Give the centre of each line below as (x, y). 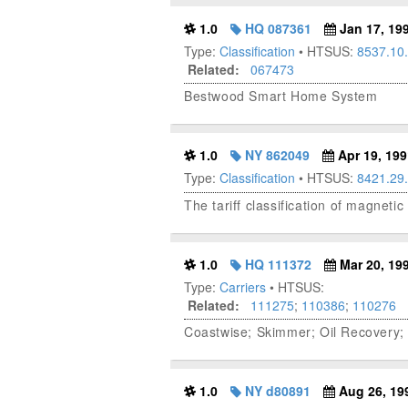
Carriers (243, 287)
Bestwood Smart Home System (281, 96)
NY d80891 (276, 391)
